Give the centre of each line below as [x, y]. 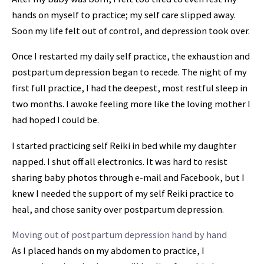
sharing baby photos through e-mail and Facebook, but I [128, 177]
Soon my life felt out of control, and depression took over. [132, 30]
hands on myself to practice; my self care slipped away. [124, 14]
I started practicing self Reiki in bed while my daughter [124, 145]
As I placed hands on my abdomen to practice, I [108, 251]
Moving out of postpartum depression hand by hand [119, 235]
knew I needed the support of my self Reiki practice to [123, 193]
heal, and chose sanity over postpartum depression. [119, 209]
